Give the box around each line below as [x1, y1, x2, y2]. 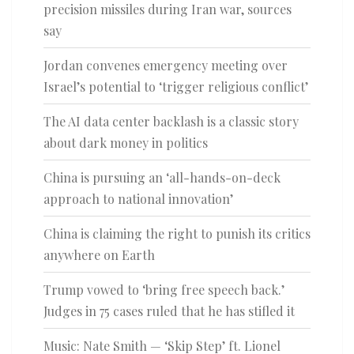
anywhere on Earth [43, 247, 155, 264]
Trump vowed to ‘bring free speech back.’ [43, 281, 284, 299]
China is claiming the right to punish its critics [43, 225, 311, 243]
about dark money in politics [43, 134, 208, 152]
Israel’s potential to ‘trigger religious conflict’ [43, 78, 308, 96]
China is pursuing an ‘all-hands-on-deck [43, 169, 281, 186]
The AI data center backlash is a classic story [43, 113, 299, 130]
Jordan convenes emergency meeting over [43, 57, 288, 74]
